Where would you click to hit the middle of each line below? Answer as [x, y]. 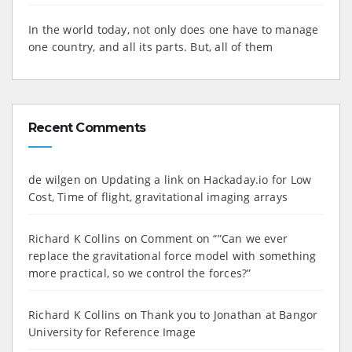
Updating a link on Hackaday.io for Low [206, 179]
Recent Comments [87, 127]
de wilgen [55, 179]
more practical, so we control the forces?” [140, 273]
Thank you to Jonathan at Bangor [229, 314]
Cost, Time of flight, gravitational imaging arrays [158, 196]
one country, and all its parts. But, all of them [151, 46]
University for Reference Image [112, 332]
